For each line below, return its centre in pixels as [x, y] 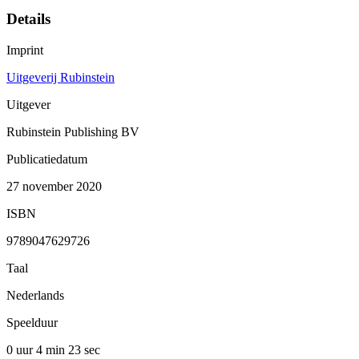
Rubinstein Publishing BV [73, 131]
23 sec [84, 349]
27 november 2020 [54, 186]
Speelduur [32, 322]
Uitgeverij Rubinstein [61, 77]
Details [28, 19]
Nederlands [35, 295]
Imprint [25, 50]
